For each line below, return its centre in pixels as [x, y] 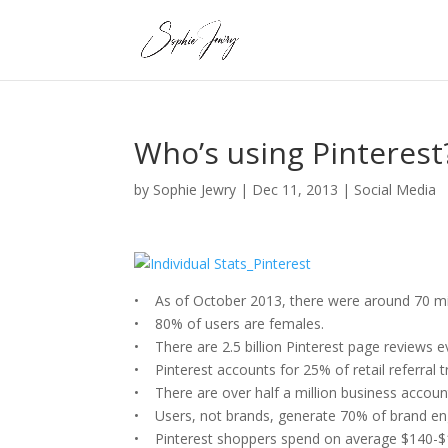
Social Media [395, 189]
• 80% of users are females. [229, 323]
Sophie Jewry [195, 189]
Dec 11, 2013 [295, 189]
